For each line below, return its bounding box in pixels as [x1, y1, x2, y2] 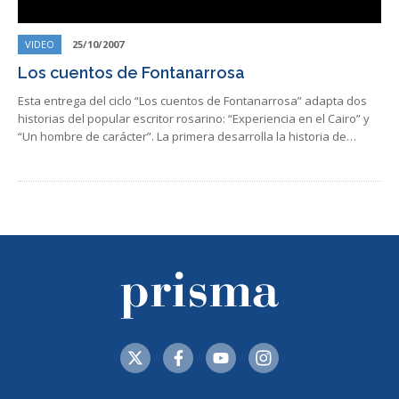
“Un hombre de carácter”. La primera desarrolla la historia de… [18, 128, 356, 144]
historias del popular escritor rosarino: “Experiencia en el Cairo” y [18, 110, 370, 126]
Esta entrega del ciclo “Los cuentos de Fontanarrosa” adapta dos [18, 93, 367, 109]
